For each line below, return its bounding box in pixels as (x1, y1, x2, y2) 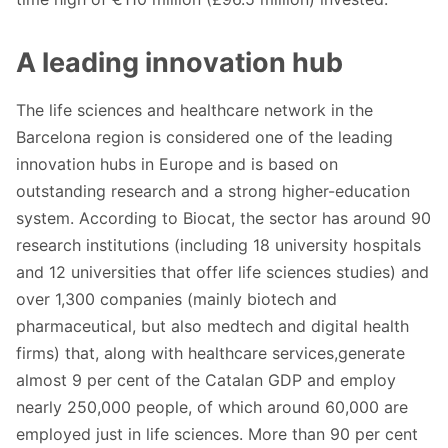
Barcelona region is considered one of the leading (16, 127, 393, 148)
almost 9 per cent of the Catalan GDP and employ (16, 370, 396, 391)
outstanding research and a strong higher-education (16, 181, 410, 202)
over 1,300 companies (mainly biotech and (16, 289, 337, 310)
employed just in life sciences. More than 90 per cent (16, 424, 418, 445)
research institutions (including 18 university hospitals (16, 235, 421, 256)
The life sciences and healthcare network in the (16, 100, 373, 121)
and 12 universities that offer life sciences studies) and (16, 262, 429, 283)
